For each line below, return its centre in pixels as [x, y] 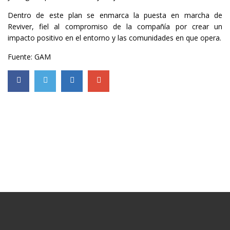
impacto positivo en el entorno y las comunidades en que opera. [114, 38]
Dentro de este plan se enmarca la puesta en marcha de [115, 15]
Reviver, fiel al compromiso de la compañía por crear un [115, 26]
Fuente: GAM [29, 57]
